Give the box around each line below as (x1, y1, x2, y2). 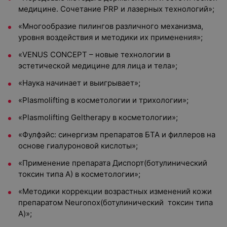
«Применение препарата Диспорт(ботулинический (18, 158, 209, 168)
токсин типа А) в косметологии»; (18, 169, 140, 179)
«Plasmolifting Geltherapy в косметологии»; (18, 112, 178, 122)
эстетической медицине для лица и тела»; (18, 61, 177, 70)
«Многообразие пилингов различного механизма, (18, 21, 203, 31)
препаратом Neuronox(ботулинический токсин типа (18, 198, 213, 207)
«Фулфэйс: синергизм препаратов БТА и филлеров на (18, 130, 215, 139)
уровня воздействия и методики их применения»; (18, 32, 203, 42)
